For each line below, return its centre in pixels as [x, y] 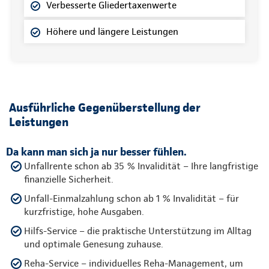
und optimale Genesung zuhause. [94, 244]
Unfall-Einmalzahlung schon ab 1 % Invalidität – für [131, 198]
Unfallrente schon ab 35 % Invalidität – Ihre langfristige [141, 166]
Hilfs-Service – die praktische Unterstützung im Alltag [138, 231]
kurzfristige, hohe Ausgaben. [84, 211]
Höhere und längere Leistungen [112, 31]
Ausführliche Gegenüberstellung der [105, 107]
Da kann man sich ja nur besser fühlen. [96, 151]
